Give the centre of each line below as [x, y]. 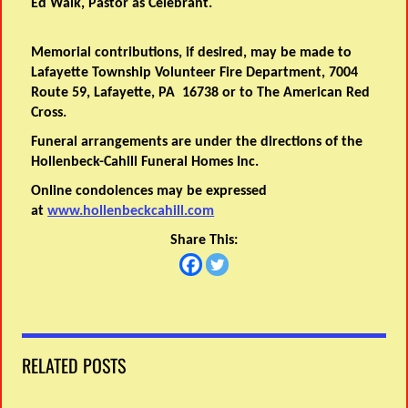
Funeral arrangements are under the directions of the [197, 143]
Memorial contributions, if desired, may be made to [192, 53]
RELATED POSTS [74, 366]
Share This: [204, 241]
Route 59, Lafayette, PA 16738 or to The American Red [201, 93]
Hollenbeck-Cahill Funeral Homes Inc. [145, 163]
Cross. [51, 113]
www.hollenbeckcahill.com [131, 212]
